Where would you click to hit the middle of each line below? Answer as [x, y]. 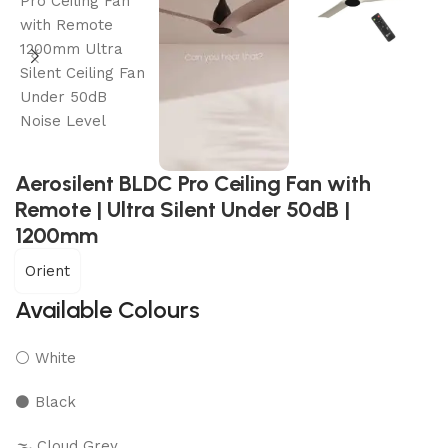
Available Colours [107, 310]
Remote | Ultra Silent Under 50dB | [182, 210]
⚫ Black [45, 402]
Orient [47, 271]
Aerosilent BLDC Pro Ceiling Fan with [193, 184]
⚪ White [45, 358]
